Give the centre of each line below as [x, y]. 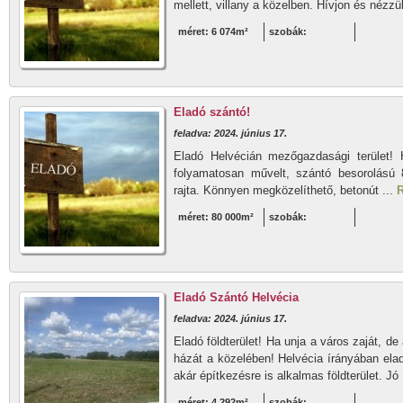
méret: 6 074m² [213, 31]
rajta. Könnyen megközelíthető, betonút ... [285, 190]
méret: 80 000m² [216, 217]
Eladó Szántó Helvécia [236, 297]
